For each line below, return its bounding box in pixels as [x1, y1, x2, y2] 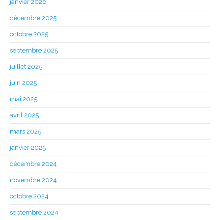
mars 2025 [10, 128, 41, 136]
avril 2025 [10, 111, 39, 119]
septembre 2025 [10, 47, 58, 55]
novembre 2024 [10, 176, 57, 184]
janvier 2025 [10, 144, 46, 152]
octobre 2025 [10, 30, 48, 38]
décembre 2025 [10, 14, 56, 22]
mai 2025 [10, 95, 37, 103]
